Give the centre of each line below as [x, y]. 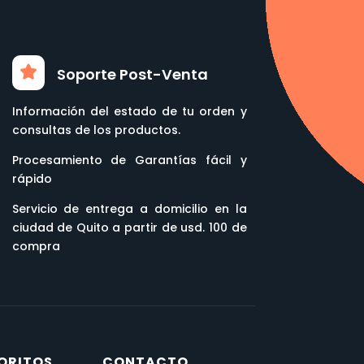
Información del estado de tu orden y [129, 112]
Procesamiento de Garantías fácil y [129, 160]
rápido [32, 179]
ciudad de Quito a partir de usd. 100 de [129, 228]
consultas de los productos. [96, 130]
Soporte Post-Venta [133, 75]
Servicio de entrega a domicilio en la [129, 209]
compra [36, 247]
